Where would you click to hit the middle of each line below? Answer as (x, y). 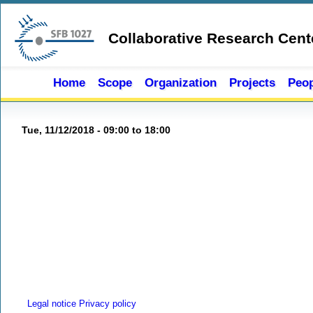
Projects (252, 83)
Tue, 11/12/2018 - (63, 130)
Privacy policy (108, 304)
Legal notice (50, 304)
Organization (181, 83)
